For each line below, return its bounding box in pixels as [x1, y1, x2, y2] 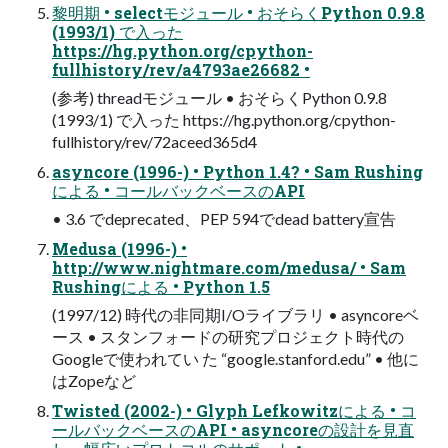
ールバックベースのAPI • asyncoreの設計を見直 [52, 418, 414, 440]
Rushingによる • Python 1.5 [52, 275, 270, 297]
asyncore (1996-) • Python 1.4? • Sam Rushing [52, 160, 423, 182]
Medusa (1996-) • [52, 237, 187, 259]
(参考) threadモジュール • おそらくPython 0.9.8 [52, 87, 387, 107]
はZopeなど [52, 370, 136, 390]
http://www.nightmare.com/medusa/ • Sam [52, 256, 406, 278]
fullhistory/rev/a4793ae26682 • [52, 58, 310, 80]
